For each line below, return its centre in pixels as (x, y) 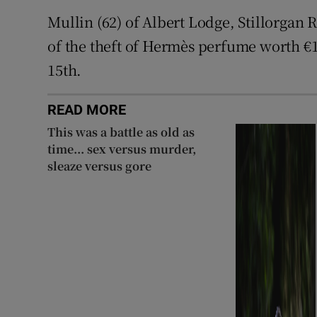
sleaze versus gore (100, 166)
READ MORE (87, 109)
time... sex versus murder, (122, 149)
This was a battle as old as (121, 132)
